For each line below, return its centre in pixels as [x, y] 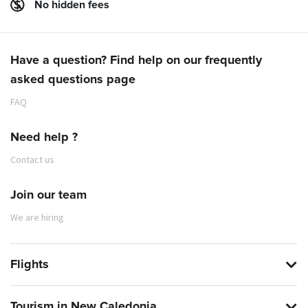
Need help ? [44, 137]
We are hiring [37, 217]
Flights [30, 264]
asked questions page [73, 79]
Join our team [48, 195]
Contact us [32, 159]
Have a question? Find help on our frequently [136, 60]
